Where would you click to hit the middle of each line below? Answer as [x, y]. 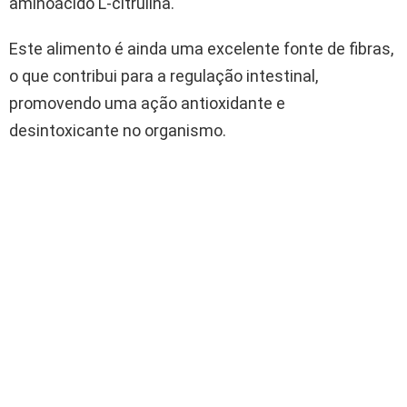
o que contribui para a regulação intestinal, [164, 75]
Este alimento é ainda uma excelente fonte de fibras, [201, 48]
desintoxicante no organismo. [118, 130]
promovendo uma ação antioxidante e [147, 103]
